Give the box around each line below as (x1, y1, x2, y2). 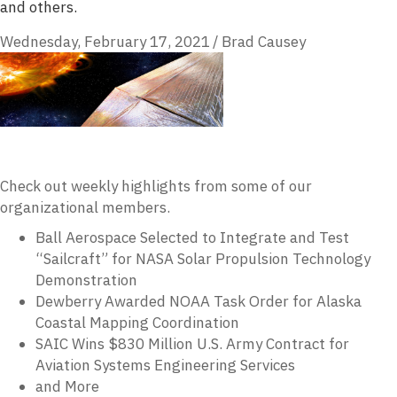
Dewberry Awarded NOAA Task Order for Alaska (35, 291, 362, 311)
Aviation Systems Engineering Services (35, 354, 295, 375)
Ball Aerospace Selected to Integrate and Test (35, 227, 349, 247)
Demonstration (35, 269, 137, 290)
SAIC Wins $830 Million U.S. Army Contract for (35, 333, 349, 354)
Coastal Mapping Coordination (35, 312, 239, 332)
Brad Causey (222, 31, 306, 51)
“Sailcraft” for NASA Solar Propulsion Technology (35, 248, 370, 269)
